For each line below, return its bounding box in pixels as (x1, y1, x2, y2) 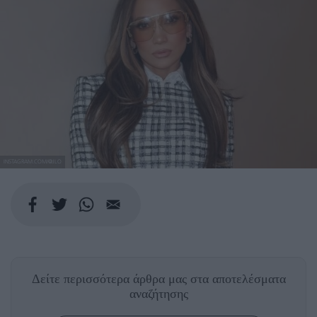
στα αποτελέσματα (190, 272, 286, 287)
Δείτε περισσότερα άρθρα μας (31, 272, 190, 287)
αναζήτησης (129, 287, 188, 301)
